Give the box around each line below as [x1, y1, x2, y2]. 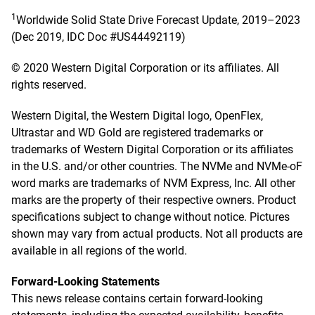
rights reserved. [11, 78, 86, 91]
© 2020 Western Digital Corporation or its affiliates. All [11, 61, 279, 75]
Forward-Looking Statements [11, 275, 160, 288]
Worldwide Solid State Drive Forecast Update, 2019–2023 [16, 13, 300, 27]
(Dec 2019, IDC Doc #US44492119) [11, 30, 186, 44]
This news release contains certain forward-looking [11, 292, 263, 305]
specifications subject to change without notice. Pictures [11, 210, 290, 224]
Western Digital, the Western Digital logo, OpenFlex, [11, 109, 263, 122]
